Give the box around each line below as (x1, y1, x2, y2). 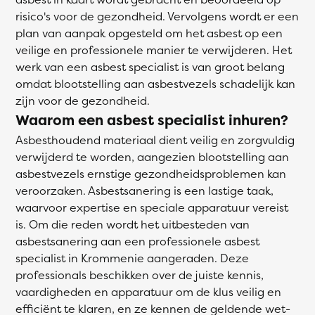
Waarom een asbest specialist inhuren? (15, 110, 288, 129)
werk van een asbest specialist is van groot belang (15, 59, 285, 75)
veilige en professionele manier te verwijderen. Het (15, 42, 292, 58)
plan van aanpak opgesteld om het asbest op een (15, 25, 283, 41)
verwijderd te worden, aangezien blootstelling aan (15, 149, 289, 165)
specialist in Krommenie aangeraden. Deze (15, 250, 249, 266)
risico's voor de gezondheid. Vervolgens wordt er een (15, 8, 299, 24)
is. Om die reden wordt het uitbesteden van (15, 217, 250, 232)
